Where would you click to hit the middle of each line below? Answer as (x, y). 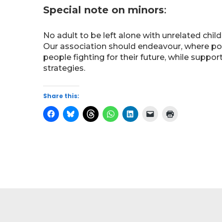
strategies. (64, 68)
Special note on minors (104, 10)
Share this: (61, 96)
